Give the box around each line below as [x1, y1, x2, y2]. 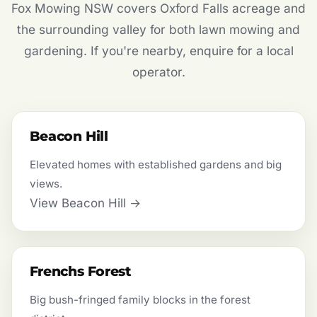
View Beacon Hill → [29, 195, 141, 210]
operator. [132, 64, 185, 80]
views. [29, 176, 62, 190]
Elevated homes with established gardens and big [29, 157, 282, 171]
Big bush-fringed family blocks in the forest [29, 293, 250, 307]
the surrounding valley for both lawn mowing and [17, 22, 300, 38]
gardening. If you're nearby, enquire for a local [23, 43, 294, 59]
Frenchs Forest [29, 263, 132, 280]
